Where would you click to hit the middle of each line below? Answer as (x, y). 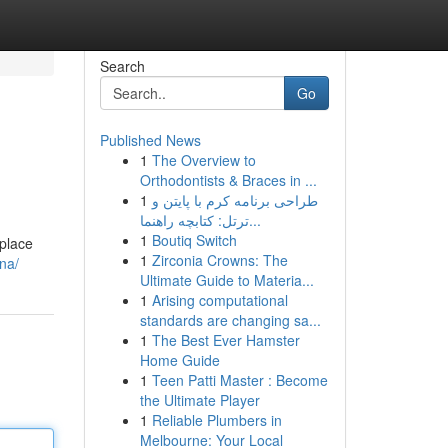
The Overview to (203, 160)
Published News (150, 140)
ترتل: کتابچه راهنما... (254, 220)
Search (122, 66)
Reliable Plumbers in (216, 420)
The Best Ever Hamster (225, 340)
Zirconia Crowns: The (219, 260)
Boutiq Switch (194, 240)
